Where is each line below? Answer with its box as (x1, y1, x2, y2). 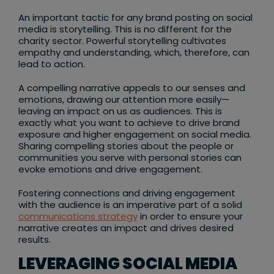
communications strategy (18, 210, 138, 223)
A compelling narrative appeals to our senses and (18, 81, 245, 95)
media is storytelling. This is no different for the (18, 23, 232, 36)
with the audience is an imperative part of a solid (18, 198, 242, 212)
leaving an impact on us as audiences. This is (18, 105, 222, 118)
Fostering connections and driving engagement (18, 187, 235, 200)
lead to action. (18, 57, 87, 71)
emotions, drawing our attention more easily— (18, 93, 229, 106)
